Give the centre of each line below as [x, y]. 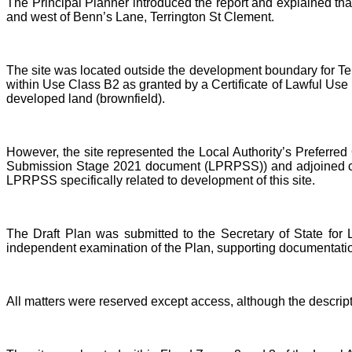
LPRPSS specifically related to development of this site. [161, 180]
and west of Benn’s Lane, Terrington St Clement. [140, 16]
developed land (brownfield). [86, 98]
